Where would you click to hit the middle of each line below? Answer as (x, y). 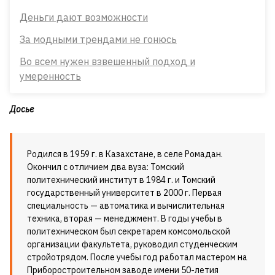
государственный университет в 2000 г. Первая (124, 193)
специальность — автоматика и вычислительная (126, 206)
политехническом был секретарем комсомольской (129, 231)
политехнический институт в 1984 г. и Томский (121, 180)
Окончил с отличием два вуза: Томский (106, 167)
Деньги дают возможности (84, 17)
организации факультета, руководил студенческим (132, 244)
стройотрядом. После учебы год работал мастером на (137, 257)
